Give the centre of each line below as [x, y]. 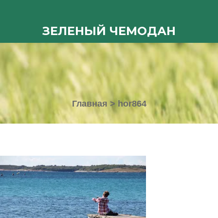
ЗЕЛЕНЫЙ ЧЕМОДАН [109, 31]
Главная [90, 104]
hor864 [132, 104]
